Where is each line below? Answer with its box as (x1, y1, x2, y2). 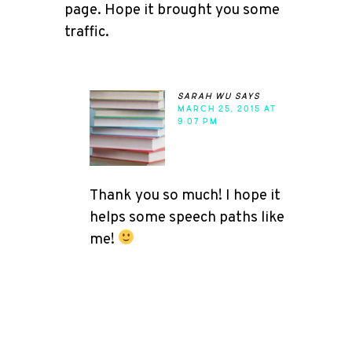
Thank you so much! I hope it (90, 185, 280, 205)
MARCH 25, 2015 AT (178, 104, 277, 113)
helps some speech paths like (90, 207, 284, 227)
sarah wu (178, 91, 232, 101)
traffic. (64, 22, 109, 42)
